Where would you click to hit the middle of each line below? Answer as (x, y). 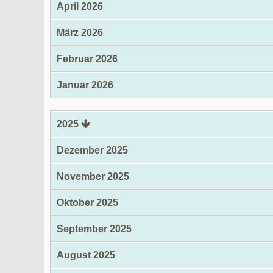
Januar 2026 (85, 85)
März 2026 (80, 33)
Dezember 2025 (92, 150)
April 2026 (80, 6)
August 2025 (86, 255)
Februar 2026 (87, 59)
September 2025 (94, 229)
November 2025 (93, 176)
